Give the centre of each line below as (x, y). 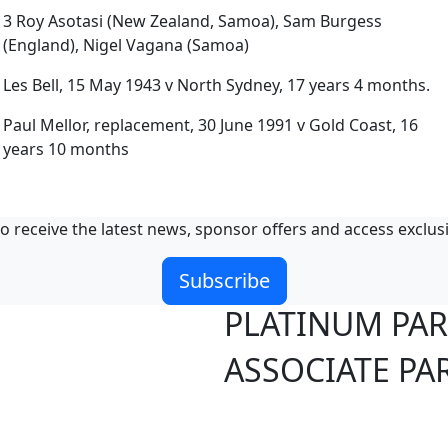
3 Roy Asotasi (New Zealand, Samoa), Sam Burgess (192, 21)
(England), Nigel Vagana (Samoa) (126, 45)
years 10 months (66, 149)
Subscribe (224, 281)
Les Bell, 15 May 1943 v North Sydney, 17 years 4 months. (216, 85)
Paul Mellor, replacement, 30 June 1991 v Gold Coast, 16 (210, 125)
